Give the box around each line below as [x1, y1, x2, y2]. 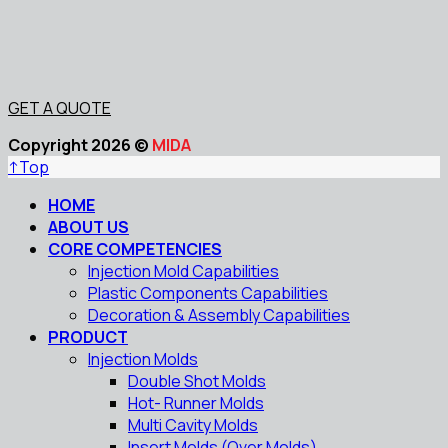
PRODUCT [48, 325, 128, 348]
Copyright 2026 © [8, 133, 152, 156]
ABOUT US [48, 215, 129, 238]
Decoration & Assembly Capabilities [88, 303, 350, 326]
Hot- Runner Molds [128, 391, 264, 414]
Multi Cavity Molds [128, 413, 258, 436]
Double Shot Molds [128, 369, 266, 392]
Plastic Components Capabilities [88, 281, 328, 304]
